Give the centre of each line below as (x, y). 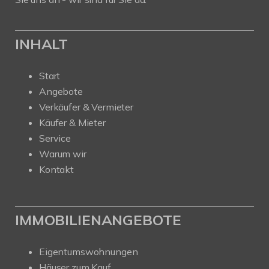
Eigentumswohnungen (89, 252)
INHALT (42, 44)
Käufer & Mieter (72, 122)
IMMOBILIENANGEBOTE (98, 220)
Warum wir (63, 154)
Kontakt (56, 169)
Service (55, 138)
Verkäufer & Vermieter (86, 107)
